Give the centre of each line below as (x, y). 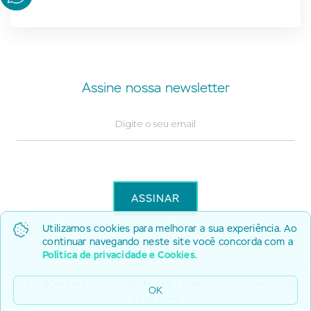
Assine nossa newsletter (155, 88)
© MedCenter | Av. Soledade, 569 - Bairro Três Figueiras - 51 (155, 283)
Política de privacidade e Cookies (119, 254)
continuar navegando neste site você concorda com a (168, 241)
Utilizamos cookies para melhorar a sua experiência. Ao (170, 228)
